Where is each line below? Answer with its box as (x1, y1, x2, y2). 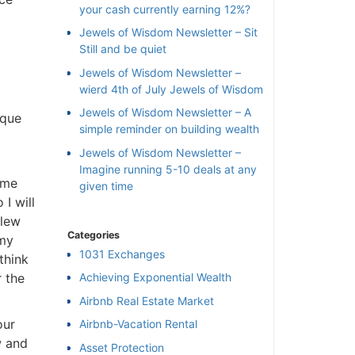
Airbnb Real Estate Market (73, 293, 208, 307)
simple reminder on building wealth (73, 122, 253, 136)
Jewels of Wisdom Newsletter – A (73, 105, 245, 120)
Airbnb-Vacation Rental (73, 317, 191, 331)
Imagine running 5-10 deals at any (73, 162, 250, 176)
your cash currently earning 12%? (73, 2, 244, 16)
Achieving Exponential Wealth (73, 270, 225, 284)
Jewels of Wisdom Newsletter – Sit (73, 25, 251, 40)
